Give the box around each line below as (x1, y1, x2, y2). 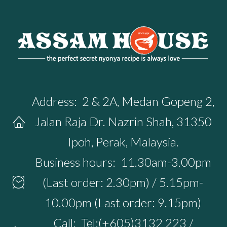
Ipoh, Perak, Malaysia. (67, 134, 179, 149)
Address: (32, 94, 77, 109)
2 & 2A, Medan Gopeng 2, (82, 94, 214, 109)
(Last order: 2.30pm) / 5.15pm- (43, 175, 203, 190)
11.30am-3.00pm (120, 155, 211, 170)
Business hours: (34, 155, 116, 170)
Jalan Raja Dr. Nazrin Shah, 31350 (34, 114, 212, 129)
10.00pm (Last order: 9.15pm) (45, 195, 201, 210)
